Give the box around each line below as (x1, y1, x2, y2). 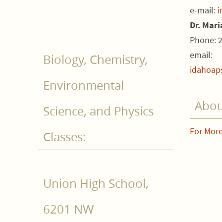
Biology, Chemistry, (43, 52, 148, 68)
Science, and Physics (43, 103, 154, 119)
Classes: (43, 129, 86, 145)
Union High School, (43, 175, 149, 192)
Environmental (43, 77, 124, 94)
